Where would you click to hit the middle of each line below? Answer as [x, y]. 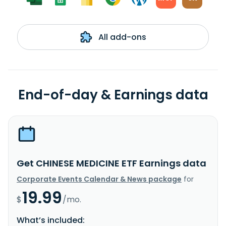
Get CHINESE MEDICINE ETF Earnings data [111, 163]
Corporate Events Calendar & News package [99, 179]
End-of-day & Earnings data [113, 95]
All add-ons [121, 37]
